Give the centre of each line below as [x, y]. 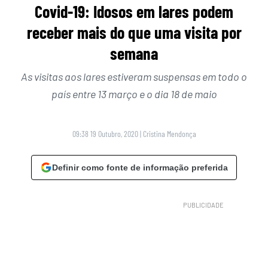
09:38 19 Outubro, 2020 [105, 134]
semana [134, 54]
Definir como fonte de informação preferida [140, 168]
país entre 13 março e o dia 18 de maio [134, 94]
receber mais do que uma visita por [134, 33]
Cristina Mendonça [169, 134]
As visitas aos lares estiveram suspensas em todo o [134, 77]
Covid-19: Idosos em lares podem [134, 12]
